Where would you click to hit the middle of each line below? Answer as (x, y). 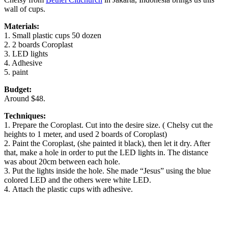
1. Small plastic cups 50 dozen (53, 35)
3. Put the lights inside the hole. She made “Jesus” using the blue (107, 170)
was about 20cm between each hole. (62, 161)
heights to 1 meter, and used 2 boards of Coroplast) (85, 134)
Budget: (18, 89)
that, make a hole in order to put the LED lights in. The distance (106, 152)
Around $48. (25, 98)
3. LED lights (26, 53)
